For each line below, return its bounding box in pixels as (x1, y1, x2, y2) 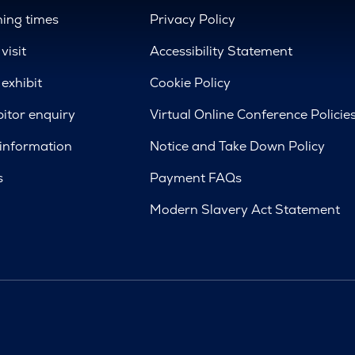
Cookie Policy (150, 74, 231, 91)
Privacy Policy (150, 10, 236, 28)
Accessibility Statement (150, 42, 293, 59)
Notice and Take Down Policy (150, 137, 326, 155)
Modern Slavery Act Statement (150, 200, 341, 218)
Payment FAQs (150, 169, 242, 186)
